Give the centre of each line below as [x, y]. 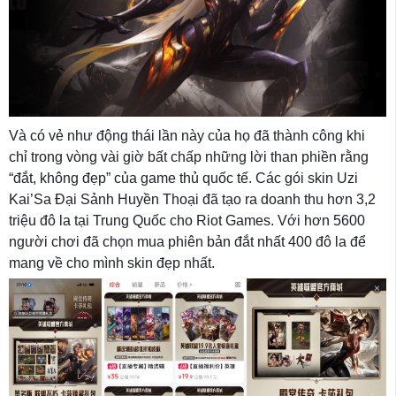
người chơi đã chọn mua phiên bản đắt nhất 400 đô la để [187, 242]
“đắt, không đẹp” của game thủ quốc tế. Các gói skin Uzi [183, 179]
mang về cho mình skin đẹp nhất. [112, 263]
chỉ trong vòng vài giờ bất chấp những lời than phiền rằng [189, 157]
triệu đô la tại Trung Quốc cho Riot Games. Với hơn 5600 [187, 221]
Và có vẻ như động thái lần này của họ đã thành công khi [187, 136]
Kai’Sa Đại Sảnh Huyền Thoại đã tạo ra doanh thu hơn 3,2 [192, 200]
